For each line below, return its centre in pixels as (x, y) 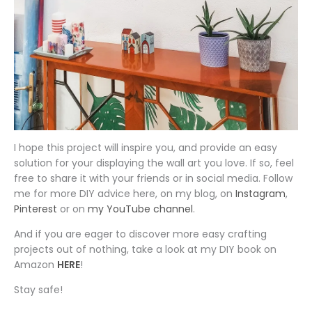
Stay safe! (38, 289)
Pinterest (36, 209)
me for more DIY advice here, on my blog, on (125, 193)
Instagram (260, 193)
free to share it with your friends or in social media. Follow (153, 178)
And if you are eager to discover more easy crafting (140, 234)
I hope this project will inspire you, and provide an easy (146, 147)
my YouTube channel (140, 209)
